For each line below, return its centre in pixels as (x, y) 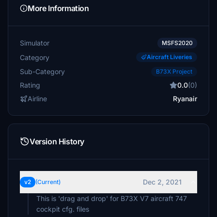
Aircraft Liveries (170, 57)
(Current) (48, 182)
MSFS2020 (177, 43)
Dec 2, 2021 (162, 182)
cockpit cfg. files (63, 209)
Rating (30, 85)
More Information (58, 8)
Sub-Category (42, 71)
